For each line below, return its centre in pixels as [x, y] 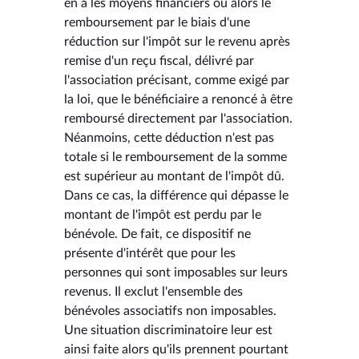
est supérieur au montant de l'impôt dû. [174, 176]
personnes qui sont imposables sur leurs [176, 272]
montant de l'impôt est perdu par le [163, 214]
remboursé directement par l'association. [178, 118]
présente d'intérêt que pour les [150, 253]
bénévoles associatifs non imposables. [170, 311]
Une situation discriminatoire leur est [168, 330]
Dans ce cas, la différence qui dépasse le [176, 195]
